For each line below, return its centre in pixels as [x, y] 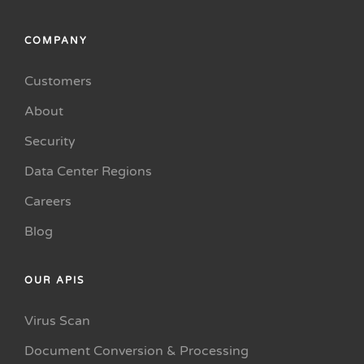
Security [50, 142]
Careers [48, 202]
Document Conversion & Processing [136, 351]
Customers [58, 82]
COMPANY [56, 41]
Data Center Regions [88, 172]
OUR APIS [54, 281]
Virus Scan [57, 321]
